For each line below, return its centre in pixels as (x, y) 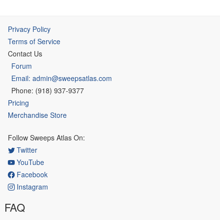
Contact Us (25, 53)
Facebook (31, 174)
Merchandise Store (37, 115)
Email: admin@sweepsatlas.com (62, 78)
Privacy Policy (29, 29)
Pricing (18, 102)
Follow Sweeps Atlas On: (46, 137)
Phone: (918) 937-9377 (48, 90)
